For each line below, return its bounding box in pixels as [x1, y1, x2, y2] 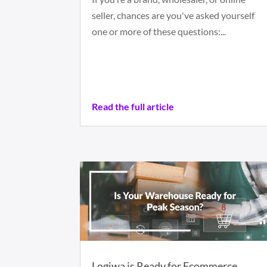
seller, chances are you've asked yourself [92, 10, 255, 21]
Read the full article [92, 101, 175, 113]
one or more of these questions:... [92, 26, 226, 38]
